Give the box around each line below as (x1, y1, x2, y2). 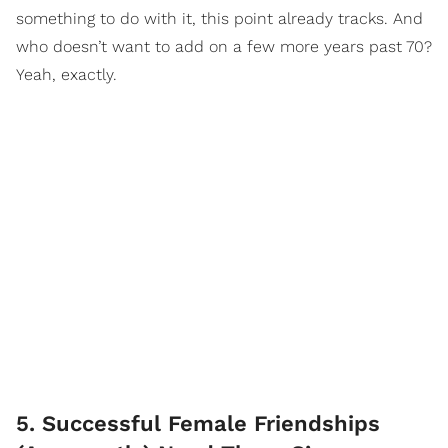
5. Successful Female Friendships (16, 410, 380, 436)
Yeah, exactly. (16, 64, 117, 84)
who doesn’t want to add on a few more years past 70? (16, 36, 432, 56)
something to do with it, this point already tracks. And (16, 8, 423, 28)
